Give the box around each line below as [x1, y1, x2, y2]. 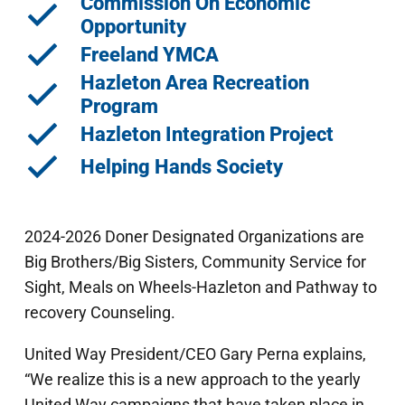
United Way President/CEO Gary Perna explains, [24, 344, 366, 363]
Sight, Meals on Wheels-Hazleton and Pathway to [24, 277, 377, 297]
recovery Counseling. [24, 302, 175, 322]
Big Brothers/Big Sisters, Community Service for [24, 251, 366, 271]
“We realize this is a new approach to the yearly [24, 369, 361, 389]
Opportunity [80, 14, 186, 38]
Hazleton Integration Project [80, 122, 334, 146]
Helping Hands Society [80, 155, 283, 178]
